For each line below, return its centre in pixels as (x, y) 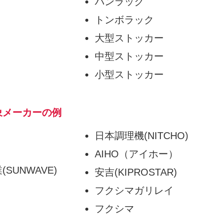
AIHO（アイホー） (136, 154)
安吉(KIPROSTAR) (136, 172)
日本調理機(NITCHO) (141, 135)
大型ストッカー (129, 38)
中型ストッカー (129, 56)
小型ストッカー (129, 74)
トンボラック (124, 19)
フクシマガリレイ (134, 190)
